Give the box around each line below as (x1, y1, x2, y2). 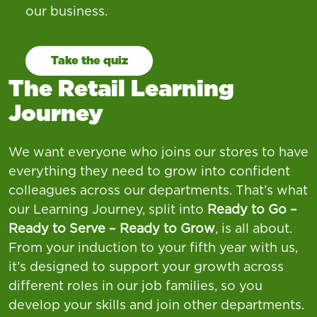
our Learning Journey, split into (8, 201, 207, 217)
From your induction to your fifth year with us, (8, 239, 298, 255)
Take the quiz (50, 53, 128, 67)
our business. (25, 3, 108, 18)
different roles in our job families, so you (8, 277, 263, 293)
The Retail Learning (8, 74, 234, 102)
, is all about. (215, 220, 292, 236)
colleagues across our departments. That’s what (8, 182, 308, 197)
